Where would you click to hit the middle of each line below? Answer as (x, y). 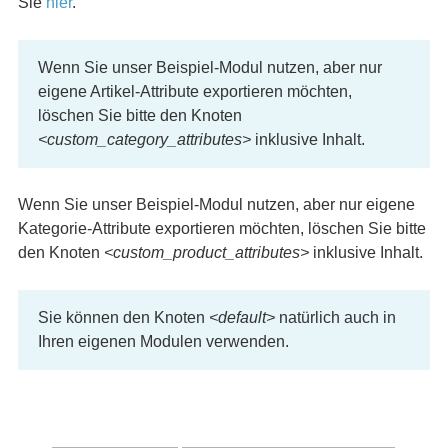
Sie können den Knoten (123, 317)
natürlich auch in (335, 317)
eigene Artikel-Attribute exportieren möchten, (194, 91)
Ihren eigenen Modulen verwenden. (163, 341)
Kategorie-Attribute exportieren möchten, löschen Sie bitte (221, 228)
